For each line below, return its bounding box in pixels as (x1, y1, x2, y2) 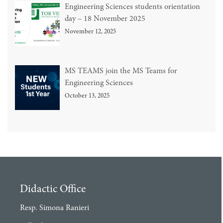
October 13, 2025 (65, 93, 110, 100)
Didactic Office (20, 184, 86, 195)
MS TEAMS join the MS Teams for (65, 67, 177, 75)
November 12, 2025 (65, 28, 116, 35)
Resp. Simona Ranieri (20, 204, 89, 212)
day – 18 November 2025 (65, 14, 145, 23)
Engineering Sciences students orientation (65, 2, 200, 11)
